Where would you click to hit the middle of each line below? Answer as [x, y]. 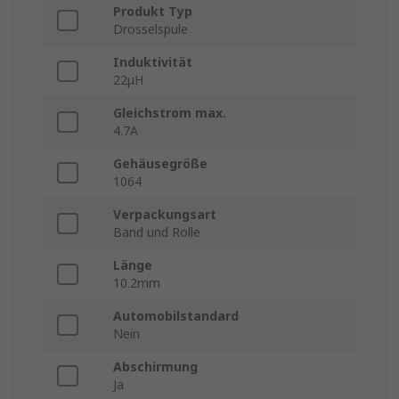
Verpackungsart [165, 215]
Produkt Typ [153, 12]
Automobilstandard [176, 316]
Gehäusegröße [160, 164]
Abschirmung [155, 367]
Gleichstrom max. [170, 113]
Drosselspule [151, 29]
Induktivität [153, 62]
